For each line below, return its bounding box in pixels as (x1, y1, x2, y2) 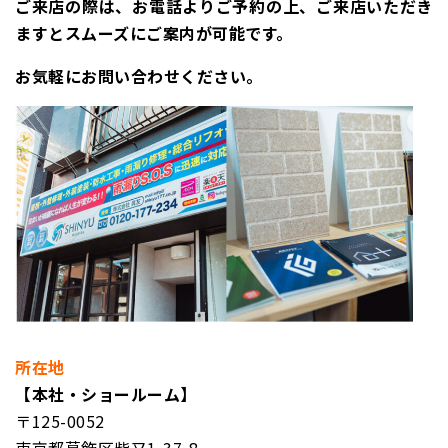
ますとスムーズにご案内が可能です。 (15, 21, 293, 46)
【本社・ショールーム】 (15, 382, 197, 407)
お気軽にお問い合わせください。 (15, 64, 263, 89)
